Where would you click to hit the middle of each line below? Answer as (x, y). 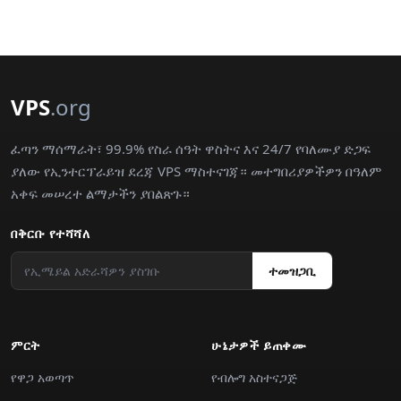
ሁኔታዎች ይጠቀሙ (259, 345)
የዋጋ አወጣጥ (43, 377)
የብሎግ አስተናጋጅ (254, 377)
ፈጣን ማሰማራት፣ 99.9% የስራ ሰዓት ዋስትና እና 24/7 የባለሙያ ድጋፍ (191, 149)
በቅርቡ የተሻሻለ (50, 233)
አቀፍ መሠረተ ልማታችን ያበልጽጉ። (100, 193)
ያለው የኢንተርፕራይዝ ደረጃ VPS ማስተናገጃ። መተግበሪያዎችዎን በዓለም (196, 171)
